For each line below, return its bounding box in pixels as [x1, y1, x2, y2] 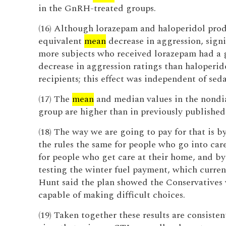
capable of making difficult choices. [38, 188, 185, 202]
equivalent [38, 34, 84, 48]
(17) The [38, 92, 72, 106]
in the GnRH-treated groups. [38, 2, 156, 15]
